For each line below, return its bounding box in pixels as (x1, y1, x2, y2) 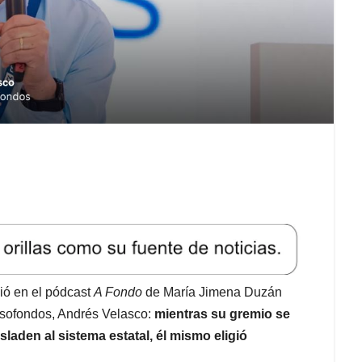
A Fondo (94, 284, 142, 299)
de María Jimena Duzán (142, 284, 282, 299)
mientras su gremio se (151, 306, 290, 321)
